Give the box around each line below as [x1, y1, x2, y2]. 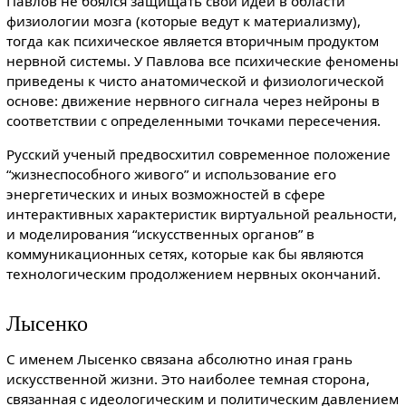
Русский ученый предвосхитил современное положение [5, 144, 391, 163]
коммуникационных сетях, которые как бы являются [5, 244, 363, 263]
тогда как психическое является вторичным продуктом [5, 31, 379, 50]
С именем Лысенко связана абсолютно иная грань [5, 350, 353, 369]
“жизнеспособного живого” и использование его [5, 164, 336, 183]
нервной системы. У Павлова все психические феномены [5, 51, 399, 70]
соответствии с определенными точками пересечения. [5, 111, 381, 130]
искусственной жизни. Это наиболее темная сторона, [5, 370, 370, 389]
